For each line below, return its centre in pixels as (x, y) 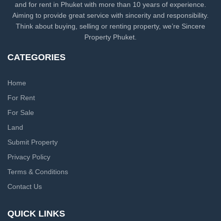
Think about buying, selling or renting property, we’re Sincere (110, 26)
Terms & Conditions (38, 172)
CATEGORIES (37, 57)
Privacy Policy (29, 157)
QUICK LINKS (36, 214)
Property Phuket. (110, 37)
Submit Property (33, 142)
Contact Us (25, 187)
